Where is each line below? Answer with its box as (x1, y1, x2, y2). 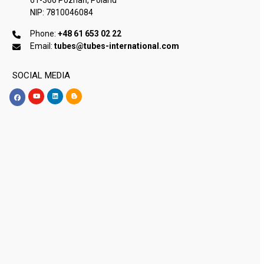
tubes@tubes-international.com (54, 41, 180, 51)
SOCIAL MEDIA (12, 70, 71, 81)
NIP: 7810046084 (30, 7, 94, 17)
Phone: (30, 28, 58, 38)
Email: (30, 41, 55, 51)
